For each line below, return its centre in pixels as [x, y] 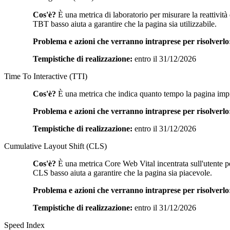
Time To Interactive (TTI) [46, 76]
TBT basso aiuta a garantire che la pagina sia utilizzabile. [125, 24]
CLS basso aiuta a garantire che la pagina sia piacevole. [122, 172]
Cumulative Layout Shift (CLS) [55, 146]
